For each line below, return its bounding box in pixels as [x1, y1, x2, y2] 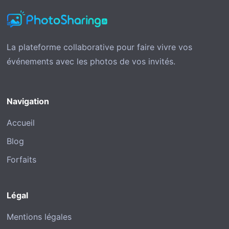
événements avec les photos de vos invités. [7, 56, 175, 67]
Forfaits [7, 154, 36, 165]
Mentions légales [7, 212, 72, 222]
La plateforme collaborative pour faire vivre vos [7, 42, 192, 53]
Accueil [7, 118, 35, 128]
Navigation [7, 96, 49, 107]
